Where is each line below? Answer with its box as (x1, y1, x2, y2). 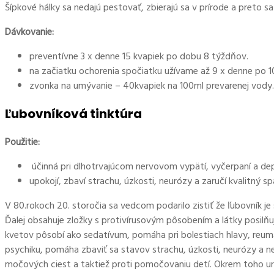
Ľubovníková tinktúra (5, 105, 142, 123)
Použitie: (5, 134, 45, 150)
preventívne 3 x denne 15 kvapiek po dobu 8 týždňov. (29, 48, 248, 65)
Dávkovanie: (5, 24, 54, 40)
